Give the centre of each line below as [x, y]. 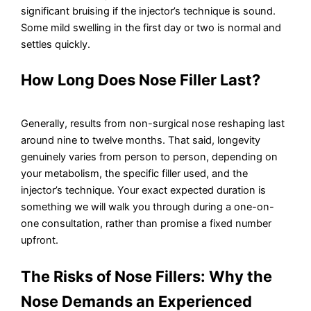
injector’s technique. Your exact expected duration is [144, 191]
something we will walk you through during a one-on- [148, 207]
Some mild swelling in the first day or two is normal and [151, 27]
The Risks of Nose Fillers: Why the [147, 277]
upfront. [40, 241]
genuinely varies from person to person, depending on [150, 157]
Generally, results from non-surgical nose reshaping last [153, 124]
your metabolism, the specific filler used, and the [135, 174]
